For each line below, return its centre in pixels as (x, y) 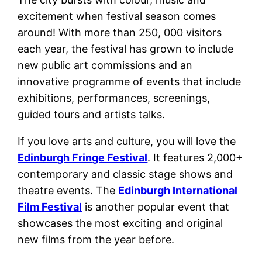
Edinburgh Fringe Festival (83, 158)
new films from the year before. (96, 240)
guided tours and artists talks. (92, 115)
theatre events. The (68, 191)
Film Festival (50, 207)
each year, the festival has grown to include (126, 49)
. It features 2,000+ (195, 158)
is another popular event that (156, 207)
